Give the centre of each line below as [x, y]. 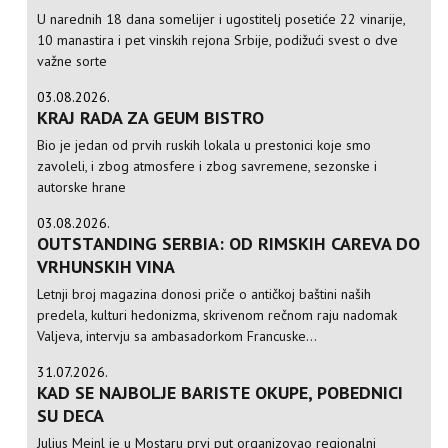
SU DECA [71, 416]
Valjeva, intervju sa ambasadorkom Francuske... [177, 336]
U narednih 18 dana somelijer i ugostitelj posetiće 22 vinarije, [221, 19]
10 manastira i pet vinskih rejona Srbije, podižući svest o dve [218, 40]
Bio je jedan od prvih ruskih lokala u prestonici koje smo [204, 145]
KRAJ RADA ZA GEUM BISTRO [151, 118]
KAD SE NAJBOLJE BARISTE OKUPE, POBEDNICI [220, 393]
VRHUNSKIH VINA [106, 267]
